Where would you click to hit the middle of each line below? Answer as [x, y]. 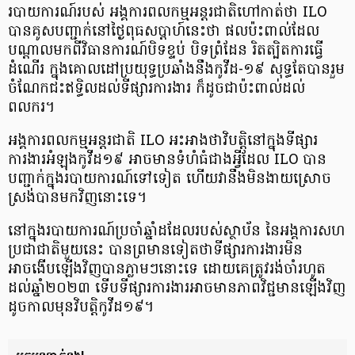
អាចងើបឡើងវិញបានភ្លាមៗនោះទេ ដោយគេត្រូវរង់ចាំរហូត [167, 269]
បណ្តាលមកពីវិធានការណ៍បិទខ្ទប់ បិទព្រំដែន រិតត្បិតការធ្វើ [166, 51]
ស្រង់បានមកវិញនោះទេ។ [77, 198]
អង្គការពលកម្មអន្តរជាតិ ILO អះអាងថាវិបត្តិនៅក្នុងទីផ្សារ [163, 141]
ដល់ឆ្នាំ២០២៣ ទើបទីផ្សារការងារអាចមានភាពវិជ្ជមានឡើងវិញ [177, 288]
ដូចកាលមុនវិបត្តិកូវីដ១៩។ [83, 307]
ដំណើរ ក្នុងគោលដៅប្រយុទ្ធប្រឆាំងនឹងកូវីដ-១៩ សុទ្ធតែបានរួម [176, 70]
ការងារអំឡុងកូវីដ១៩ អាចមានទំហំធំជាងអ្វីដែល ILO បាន [167, 160]
